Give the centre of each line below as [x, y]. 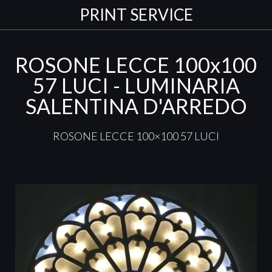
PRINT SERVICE [136, 15]
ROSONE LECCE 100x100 [136, 65]
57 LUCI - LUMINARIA [136, 85]
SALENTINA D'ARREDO [136, 106]
